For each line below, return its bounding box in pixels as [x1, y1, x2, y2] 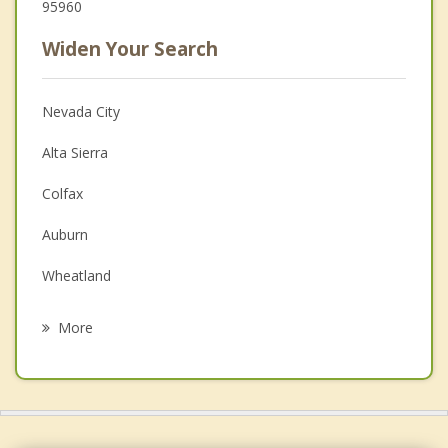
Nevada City [42, 101, 120, 121]
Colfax [42, 183, 83, 203]
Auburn [42, 224, 88, 244]
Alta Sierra [42, 142, 108, 162]
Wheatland [42, 265, 111, 285]
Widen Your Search [42, 35, 218, 62]
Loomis [42, 347, 91, 367]
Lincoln [42, 306, 88, 326]
